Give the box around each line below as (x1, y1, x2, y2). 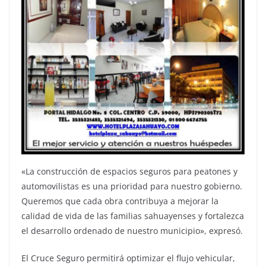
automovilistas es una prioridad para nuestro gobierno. (21, 180, 242, 192)
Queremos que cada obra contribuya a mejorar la (21, 195, 218, 207)
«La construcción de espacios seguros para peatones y (21, 166, 237, 178)
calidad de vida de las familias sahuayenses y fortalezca (21, 210, 244, 222)
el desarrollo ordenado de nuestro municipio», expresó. (21, 225, 243, 237)
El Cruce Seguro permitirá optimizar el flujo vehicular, (21, 252, 235, 264)
